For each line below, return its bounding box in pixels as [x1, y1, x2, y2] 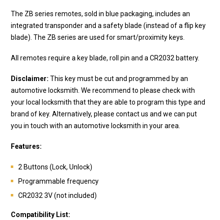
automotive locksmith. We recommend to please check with [11, 86, 195, 94]
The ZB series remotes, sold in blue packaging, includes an [11, 9, 190, 18]
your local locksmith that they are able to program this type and [11, 98, 205, 106]
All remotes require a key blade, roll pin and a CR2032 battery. [11, 54, 199, 62]
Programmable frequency [18, 177, 99, 185]
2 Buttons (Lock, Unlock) [18, 163, 92, 171]
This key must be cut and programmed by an [50, 74, 188, 82]
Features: [11, 142, 42, 150]
